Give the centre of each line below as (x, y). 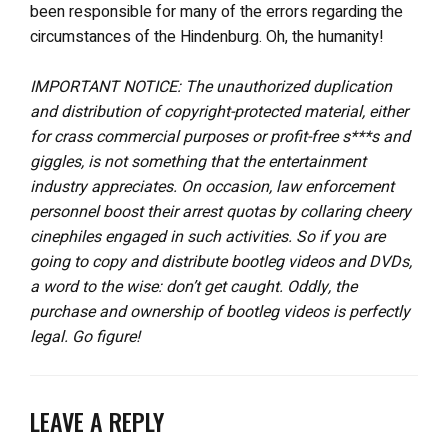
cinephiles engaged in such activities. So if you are (207, 237)
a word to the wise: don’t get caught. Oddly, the (193, 287)
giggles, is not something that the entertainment (198, 162)
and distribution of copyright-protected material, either (219, 112)
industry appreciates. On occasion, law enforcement (212, 187)
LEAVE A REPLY (97, 421)
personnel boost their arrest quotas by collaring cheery (220, 212)
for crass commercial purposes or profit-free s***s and (220, 137)
